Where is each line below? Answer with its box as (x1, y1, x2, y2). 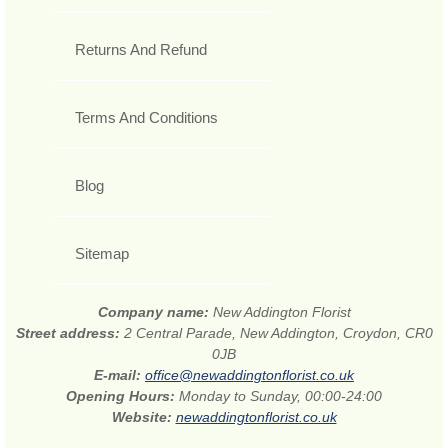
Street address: (15, 325, 124, 342)
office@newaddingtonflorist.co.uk (145, 367, 354, 384)
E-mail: (94, 367, 145, 384)
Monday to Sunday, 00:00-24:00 (179, 388, 382, 405)
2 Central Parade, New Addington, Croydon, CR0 (123, 325, 433, 342)
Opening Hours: (66, 388, 179, 405)
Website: (111, 409, 176, 426)
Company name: (97, 304, 213, 321)
